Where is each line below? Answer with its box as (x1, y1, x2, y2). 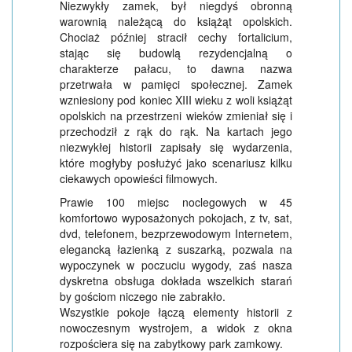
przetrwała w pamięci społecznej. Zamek (60, 76, 292, 93)
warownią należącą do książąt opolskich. (60, 13, 292, 30)
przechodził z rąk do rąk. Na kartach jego (60, 123, 292, 140)
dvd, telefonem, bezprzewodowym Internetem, (60, 225, 292, 242)
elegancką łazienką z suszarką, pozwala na (60, 241, 292, 258)
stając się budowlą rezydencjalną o (60, 45, 292, 61)
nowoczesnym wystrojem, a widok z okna (60, 320, 292, 336)
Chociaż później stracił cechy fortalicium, (60, 29, 292, 46)
